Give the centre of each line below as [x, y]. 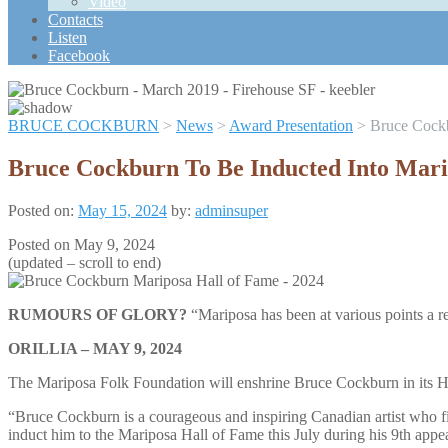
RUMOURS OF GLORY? [97, 314]
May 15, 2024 [122, 210]
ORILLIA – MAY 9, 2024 [95, 348]
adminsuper [231, 210]
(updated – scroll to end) [84, 262]
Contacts [75, 19]
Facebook [79, 55]
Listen [67, 37]
